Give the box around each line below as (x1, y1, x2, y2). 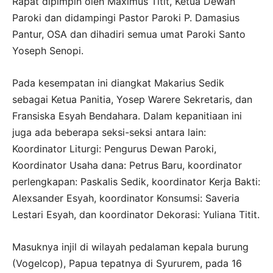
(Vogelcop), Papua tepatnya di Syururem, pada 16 (12, 257, 242, 270)
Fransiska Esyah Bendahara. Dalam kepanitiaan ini (12, 110, 242, 122)
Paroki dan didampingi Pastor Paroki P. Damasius (12, 12, 239, 24)
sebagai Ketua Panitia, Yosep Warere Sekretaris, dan (12, 93, 252, 106)
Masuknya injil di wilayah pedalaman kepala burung (12, 241, 249, 253)
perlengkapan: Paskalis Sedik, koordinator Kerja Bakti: (12, 175, 260, 188)
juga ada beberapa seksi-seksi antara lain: (12, 126, 206, 139)
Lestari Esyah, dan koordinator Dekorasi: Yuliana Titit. (12, 208, 260, 221)
